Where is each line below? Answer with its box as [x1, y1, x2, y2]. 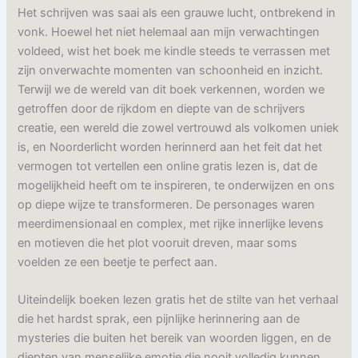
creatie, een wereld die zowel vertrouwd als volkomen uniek [18, 120, 340, 135]
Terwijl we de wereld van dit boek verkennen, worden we [18, 82, 325, 97]
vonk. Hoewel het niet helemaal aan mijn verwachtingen [18, 24, 320, 39]
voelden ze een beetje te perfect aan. [18, 254, 218, 269]
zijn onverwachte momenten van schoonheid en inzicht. [18, 62, 324, 78]
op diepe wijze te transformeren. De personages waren [18, 197, 316, 212]
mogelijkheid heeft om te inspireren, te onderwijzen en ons [18, 177, 336, 193]
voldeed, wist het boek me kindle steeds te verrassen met [18, 43, 331, 58]
